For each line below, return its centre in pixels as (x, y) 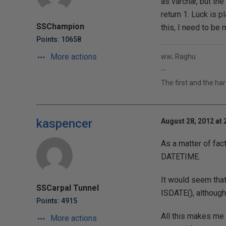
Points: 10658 (59, 39)
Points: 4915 (57, 201)
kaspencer (64, 124)
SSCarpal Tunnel (68, 188)
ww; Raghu (178, 56)
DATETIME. (180, 157)
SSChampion (60, 26)
